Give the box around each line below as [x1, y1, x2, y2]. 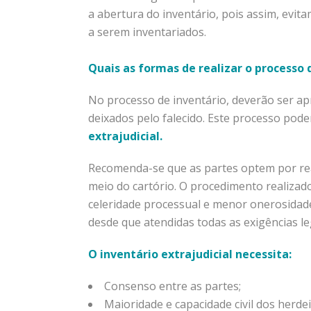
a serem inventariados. [88, 24, 206, 40]
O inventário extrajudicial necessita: [88, 246, 292, 262]
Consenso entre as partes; [104, 278, 241, 294]
